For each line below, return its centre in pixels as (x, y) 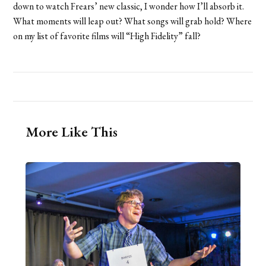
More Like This (71, 131)
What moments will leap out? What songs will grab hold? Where (133, 21)
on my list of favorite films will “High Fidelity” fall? (107, 36)
